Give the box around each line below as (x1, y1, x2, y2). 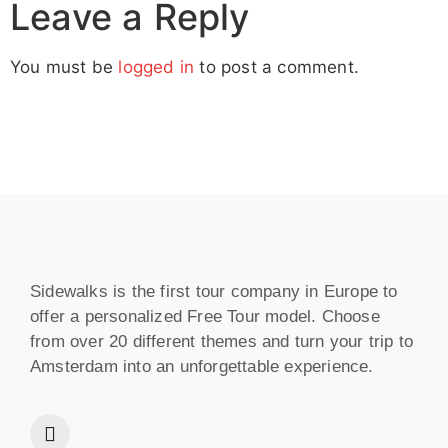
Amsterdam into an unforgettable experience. (30, 357, 374, 377)
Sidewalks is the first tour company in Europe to (30, 282, 398, 302)
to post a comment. (194, 56, 360, 77)
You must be (10, 56, 119, 77)
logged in (118, 56, 195, 77)
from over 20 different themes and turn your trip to (30, 332, 414, 352)
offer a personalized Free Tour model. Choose (30, 307, 380, 327)
